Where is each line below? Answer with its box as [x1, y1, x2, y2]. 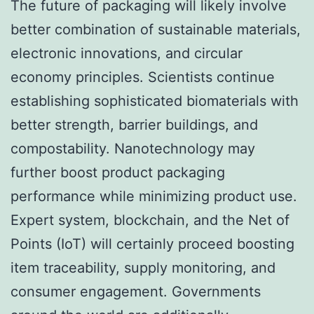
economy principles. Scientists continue [11, 68, 275, 86]
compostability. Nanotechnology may [11, 139, 255, 157]
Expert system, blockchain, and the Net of [11, 211, 289, 228]
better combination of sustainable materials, [11, 20, 301, 38]
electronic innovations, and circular [11, 44, 243, 62]
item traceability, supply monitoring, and [11, 259, 275, 276]
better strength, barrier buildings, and [11, 116, 258, 133]
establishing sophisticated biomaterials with [11, 92, 299, 109]
